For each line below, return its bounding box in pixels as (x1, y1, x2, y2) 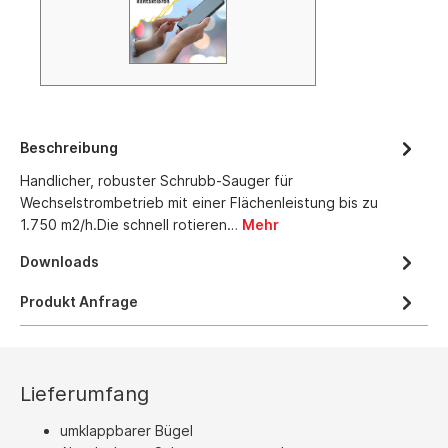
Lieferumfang (20, 381, 149, 407)
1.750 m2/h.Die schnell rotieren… (20, 216, 242, 234)
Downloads (20, 253, 99, 271)
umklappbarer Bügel (60, 422, 193, 440)
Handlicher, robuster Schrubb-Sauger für (20, 172, 293, 190)
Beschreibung (20, 139, 118, 157)
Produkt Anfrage (20, 293, 138, 311)
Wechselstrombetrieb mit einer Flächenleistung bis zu (20, 194, 378, 212)
